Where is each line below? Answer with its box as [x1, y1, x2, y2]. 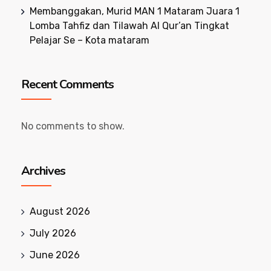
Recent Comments [21, 76, 114, 93]
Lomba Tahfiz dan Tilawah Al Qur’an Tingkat [30, 20, 229, 31]
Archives [21, 163, 65, 179]
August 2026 [30, 206, 90, 217]
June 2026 [30, 249, 80, 261]
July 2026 [30, 227, 76, 239]
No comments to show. [21, 120, 125, 132]
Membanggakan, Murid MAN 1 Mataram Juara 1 [30, 5, 240, 17]
